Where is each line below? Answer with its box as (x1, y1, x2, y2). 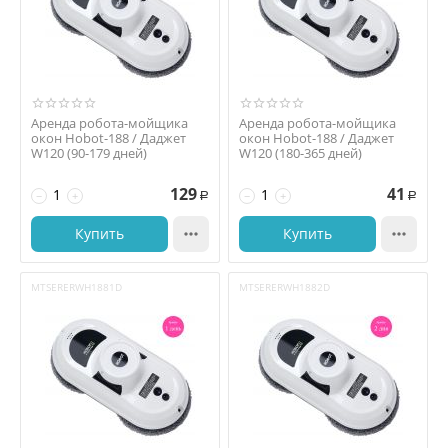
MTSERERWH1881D (31, 280, 122, 294)
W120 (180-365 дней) (239, 144, 362, 162)
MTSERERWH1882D (239, 280, 330, 294)
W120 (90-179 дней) (31, 144, 147, 162)
